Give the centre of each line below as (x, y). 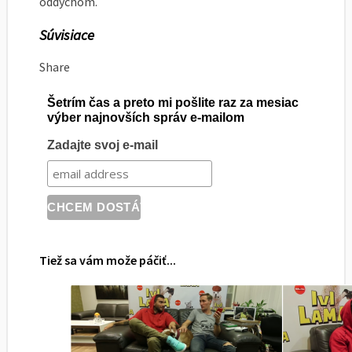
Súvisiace (67, 35)
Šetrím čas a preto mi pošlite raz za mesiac (173, 103)
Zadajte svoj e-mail (103, 145)
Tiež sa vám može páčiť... (108, 260)
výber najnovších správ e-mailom (146, 117)
